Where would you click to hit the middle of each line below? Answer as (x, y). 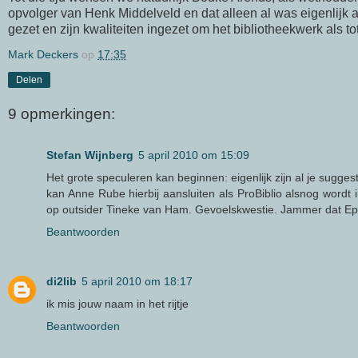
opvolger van (46, 14)
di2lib (62, 282)
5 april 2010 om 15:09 (194, 155)
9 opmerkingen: (62, 113)
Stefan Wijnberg (90, 155)
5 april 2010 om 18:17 (137, 282)
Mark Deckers (43, 55)
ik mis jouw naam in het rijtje (117, 304)
